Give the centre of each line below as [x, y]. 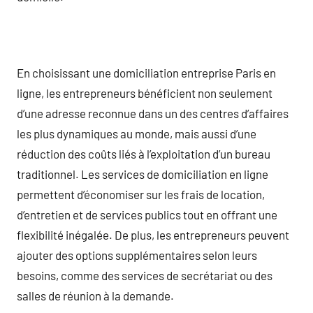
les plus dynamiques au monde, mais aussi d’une [137, 133]
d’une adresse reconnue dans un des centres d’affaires [153, 113]
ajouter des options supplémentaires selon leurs [137, 255]
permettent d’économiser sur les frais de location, [141, 194]
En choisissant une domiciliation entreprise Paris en [146, 72]
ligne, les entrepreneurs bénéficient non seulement [145, 93]
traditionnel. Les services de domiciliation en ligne [143, 174]
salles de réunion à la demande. [95, 295]
